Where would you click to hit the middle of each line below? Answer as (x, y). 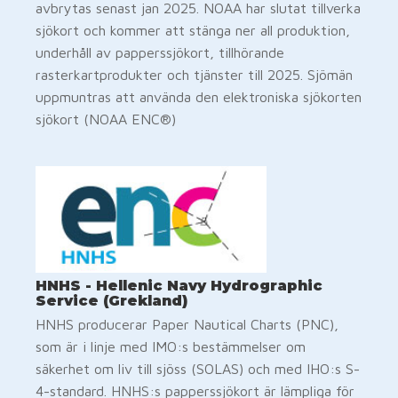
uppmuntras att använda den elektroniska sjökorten (199, 96)
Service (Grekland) (114, 300)
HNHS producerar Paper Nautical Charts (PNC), (187, 324)
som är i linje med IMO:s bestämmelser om (171, 346)
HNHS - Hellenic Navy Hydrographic (179, 285)
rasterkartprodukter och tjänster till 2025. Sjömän (194, 74)
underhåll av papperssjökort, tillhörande (160, 52)
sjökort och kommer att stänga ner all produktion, (193, 30)
